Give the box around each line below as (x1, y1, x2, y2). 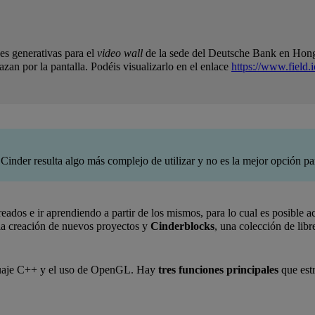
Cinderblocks (150, 220, 214, 233)
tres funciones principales (158, 264, 278, 276)
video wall (97, 47, 143, 60)
